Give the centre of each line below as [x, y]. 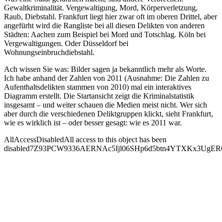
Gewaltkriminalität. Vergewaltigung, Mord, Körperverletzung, [101, 7]
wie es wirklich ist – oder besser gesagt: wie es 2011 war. [93, 122]
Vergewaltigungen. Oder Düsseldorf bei [66, 43]
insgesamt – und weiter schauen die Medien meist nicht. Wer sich [106, 105]
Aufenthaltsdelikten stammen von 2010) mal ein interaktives [98, 87]
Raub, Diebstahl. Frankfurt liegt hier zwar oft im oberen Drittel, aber [111, 16]
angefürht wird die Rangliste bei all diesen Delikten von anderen [104, 25]
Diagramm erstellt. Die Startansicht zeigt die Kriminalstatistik [99, 96]
